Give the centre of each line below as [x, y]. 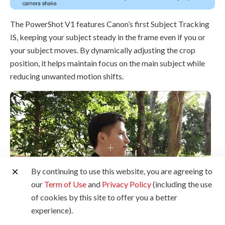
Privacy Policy [127, 184]
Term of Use [65, 184]
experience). [52, 210]
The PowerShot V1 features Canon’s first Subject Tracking [110, 24]
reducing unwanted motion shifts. [67, 76]
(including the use [182, 184]
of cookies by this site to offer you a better [104, 197]
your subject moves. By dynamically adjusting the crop [103, 50]
